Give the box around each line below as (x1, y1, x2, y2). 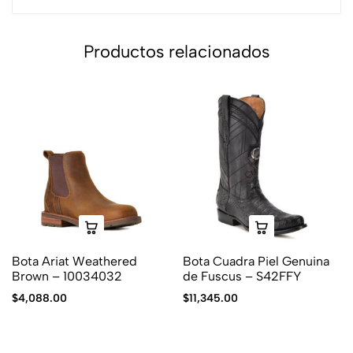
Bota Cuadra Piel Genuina (182, 254, 329, 269)
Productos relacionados (84, 40, 269, 62)
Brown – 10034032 (12, 269, 122, 284)
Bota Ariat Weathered (12, 254, 137, 269)
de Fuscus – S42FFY (182, 269, 301, 284)
